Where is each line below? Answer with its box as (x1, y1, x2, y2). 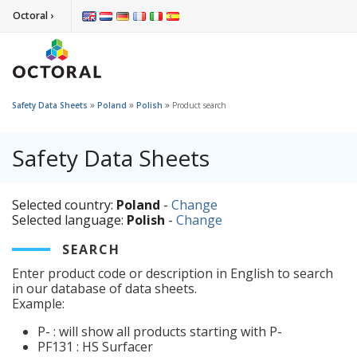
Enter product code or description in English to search (12, 264, 333, 282)
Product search (172, 100, 226, 111)
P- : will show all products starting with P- (37, 322, 282, 340)
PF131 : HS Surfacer (37, 337, 153, 355)
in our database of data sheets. (12, 279, 197, 297)
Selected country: (12, 196, 116, 214)
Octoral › (13, 9, 53, 22)
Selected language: (12, 211, 127, 229)
